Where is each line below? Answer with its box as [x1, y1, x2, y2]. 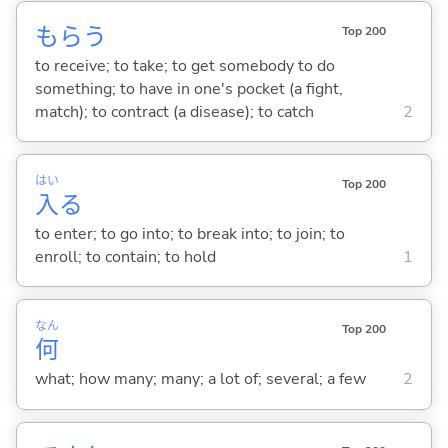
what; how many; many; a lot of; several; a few [34, 367, 366, 390]
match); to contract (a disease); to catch [34, 100, 314, 123]
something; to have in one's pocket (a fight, [34, 77, 343, 100]
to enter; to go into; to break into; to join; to [34, 222, 345, 245]
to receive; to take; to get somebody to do [34, 54, 335, 77]
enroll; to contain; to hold [34, 245, 216, 268]
